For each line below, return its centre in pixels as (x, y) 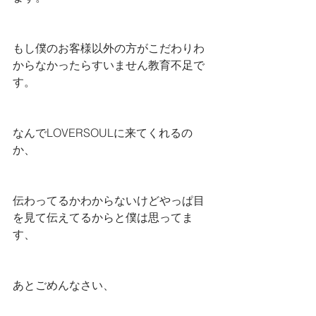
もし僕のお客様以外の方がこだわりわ (109, 48)
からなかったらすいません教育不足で (109, 65)
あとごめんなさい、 (63, 285)
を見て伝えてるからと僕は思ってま (103, 217)
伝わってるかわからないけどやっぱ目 (109, 200)
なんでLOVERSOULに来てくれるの (103, 133)
